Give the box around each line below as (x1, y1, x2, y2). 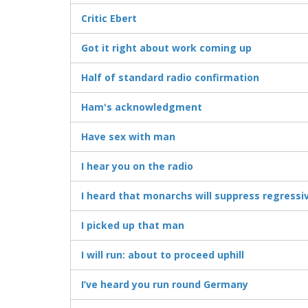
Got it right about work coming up (81, 41, 252, 55)
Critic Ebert (81, 12, 137, 25)
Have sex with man (81, 130, 175, 144)
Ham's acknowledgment (81, 100, 202, 114)
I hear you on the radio (81, 159, 193, 173)
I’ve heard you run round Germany (81, 278, 248, 291)
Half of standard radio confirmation (81, 71, 259, 85)
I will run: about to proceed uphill (81, 248, 244, 262)
